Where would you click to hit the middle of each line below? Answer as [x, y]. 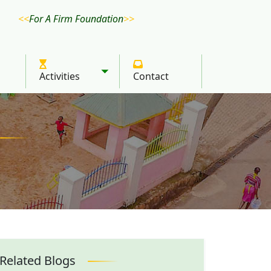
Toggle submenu [143, 78]
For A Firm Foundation [76, 19]
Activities [59, 76]
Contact [151, 76]
